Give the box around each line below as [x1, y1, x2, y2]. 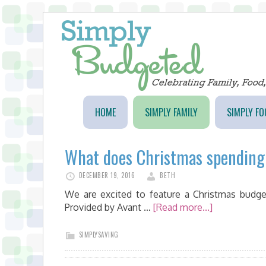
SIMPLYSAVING [78, 230, 119, 239]
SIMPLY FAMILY [144, 105, 198, 119]
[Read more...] [153, 201, 213, 213]
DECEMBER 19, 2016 [78, 170, 135, 180]
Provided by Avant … [65, 201, 153, 213]
